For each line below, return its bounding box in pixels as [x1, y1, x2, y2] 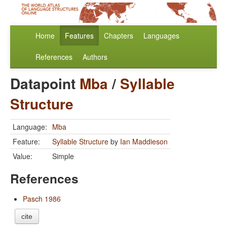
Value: [13, 151, 32, 162]
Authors [83, 52, 107, 62]
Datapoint [10, 73, 80, 94]
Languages [143, 30, 179, 41]
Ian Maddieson [120, 136, 168, 147]
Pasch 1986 [23, 194, 61, 204]
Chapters [104, 30, 133, 41]
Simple [52, 151, 74, 162]
